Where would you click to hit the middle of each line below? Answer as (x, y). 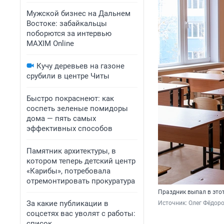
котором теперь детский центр (81, 161)
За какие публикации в (67, 203)
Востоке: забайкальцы (67, 23)
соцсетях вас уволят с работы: (81, 213)
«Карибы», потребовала (68, 171)
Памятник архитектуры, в (71, 151)
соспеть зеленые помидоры (77, 108)
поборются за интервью (69, 33)
